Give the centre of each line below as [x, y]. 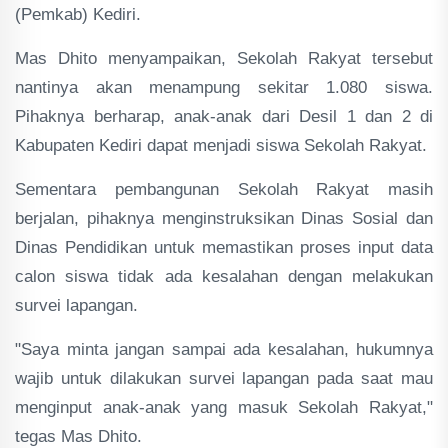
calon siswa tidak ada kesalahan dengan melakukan [224, 276]
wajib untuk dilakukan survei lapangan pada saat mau [224, 378]
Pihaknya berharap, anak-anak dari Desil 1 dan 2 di [224, 116]
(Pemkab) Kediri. [78, 14]
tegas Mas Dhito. [78, 436]
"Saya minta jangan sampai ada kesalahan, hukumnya [224, 349]
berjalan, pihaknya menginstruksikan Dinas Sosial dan [224, 218]
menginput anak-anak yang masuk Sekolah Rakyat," [224, 407]
